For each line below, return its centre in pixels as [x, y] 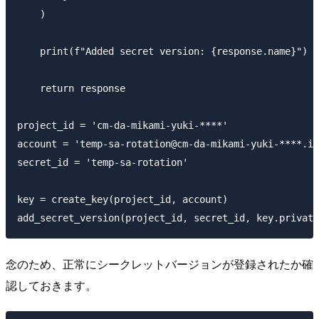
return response [71, 89]
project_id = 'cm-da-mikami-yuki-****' [122, 126]
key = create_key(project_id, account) [122, 200]
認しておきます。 [51, 285]
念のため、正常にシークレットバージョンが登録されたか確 [159, 263]
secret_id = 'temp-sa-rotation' [103, 163]
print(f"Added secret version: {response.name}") [162, 52]
